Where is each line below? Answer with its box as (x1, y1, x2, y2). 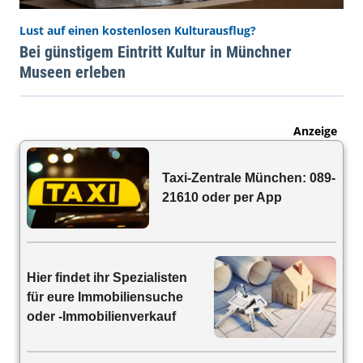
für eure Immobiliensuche (27, 289, 183, 304)
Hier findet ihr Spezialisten (27, 270, 187, 284)
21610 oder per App (162, 190, 283, 205)
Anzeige (293, 122, 337, 139)
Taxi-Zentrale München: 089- (162, 171, 336, 186)
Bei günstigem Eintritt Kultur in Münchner (19, 41, 292, 62)
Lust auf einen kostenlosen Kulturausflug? (19, 22, 256, 38)
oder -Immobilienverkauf (27, 309, 176, 323)
